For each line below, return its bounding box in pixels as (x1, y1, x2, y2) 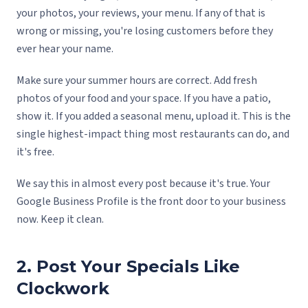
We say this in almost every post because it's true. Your (16, 176, 270, 192)
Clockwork (16, 278, 109, 299)
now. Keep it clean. (16, 212, 104, 228)
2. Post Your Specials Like (16, 256, 240, 277)
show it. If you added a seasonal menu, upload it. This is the (16, 109, 291, 124)
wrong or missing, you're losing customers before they (16, 23, 273, 39)
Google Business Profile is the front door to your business (16, 194, 286, 210)
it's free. (16, 144, 54, 160)
